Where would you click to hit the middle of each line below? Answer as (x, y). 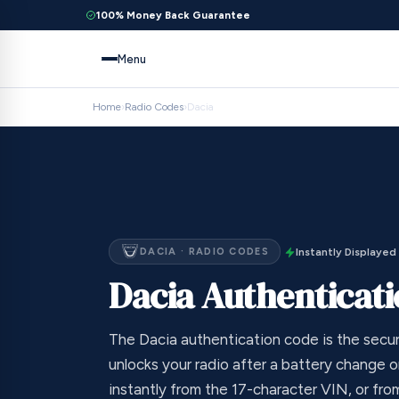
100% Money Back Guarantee (173, 15)
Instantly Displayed (346, 252)
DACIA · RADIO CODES (205, 251)
